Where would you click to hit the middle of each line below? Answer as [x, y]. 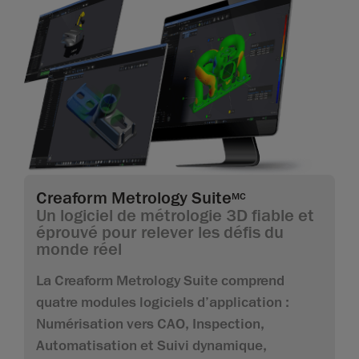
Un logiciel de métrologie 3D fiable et [175, 216]
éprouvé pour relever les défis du [160, 233]
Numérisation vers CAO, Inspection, [150, 324]
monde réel [79, 250]
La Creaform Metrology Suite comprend [160, 281]
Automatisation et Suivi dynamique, [151, 346]
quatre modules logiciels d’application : [163, 303]
